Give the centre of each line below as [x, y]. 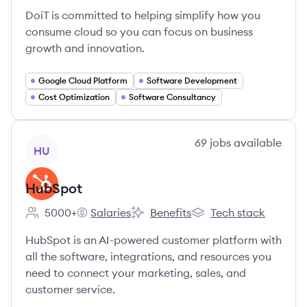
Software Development [192, 81]
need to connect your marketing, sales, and [136, 273]
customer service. [70, 289]
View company [63, 142]
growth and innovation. [85, 48]
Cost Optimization [74, 97]
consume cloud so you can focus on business [139, 32]
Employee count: [67, 220]
